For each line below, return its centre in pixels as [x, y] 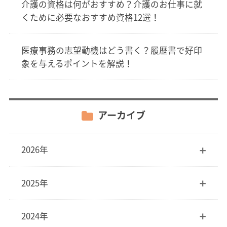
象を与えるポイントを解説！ [77, 63]
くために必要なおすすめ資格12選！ [90, 17]
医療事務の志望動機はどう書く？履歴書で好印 [111, 50]
